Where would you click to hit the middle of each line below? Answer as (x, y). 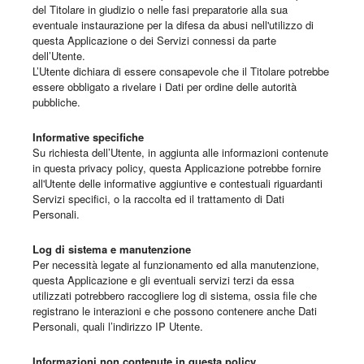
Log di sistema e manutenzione (112, 249)
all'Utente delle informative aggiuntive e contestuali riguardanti (178, 184)
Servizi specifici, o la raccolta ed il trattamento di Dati (158, 199)
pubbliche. (56, 102)
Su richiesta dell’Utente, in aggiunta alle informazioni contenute (180, 153)
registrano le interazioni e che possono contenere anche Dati (175, 311)
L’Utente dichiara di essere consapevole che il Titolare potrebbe (181, 71)
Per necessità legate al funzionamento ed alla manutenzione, (176, 265)
